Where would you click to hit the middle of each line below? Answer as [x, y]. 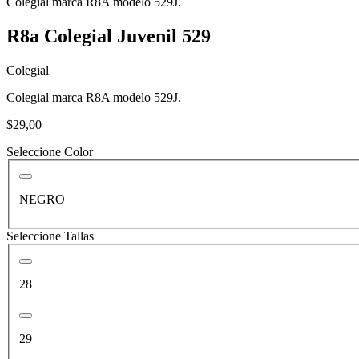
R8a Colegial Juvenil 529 [109, 36]
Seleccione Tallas [50, 236]
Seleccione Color [50, 151]
